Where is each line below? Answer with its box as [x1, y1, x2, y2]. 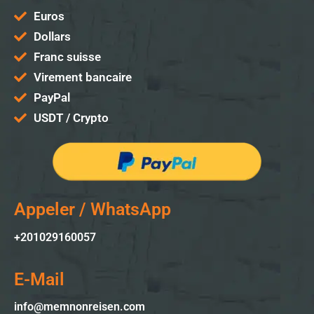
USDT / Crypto [33, 110, 109, 125]
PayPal [33, 90, 70, 104]
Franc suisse [33, 49, 101, 64]
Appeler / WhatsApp [14, 198, 171, 219]
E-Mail [14, 268, 64, 289]
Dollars [33, 29, 71, 43]
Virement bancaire [33, 69, 132, 84]
